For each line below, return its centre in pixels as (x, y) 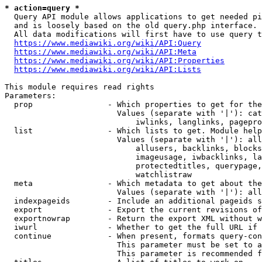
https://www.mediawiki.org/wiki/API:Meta (105, 52)
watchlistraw (98, 175)
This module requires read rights (80, 87)
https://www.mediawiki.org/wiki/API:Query (108, 43)
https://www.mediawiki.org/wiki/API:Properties (119, 61)
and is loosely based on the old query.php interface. (131, 25)
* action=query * (42, 8)
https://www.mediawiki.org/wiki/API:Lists (108, 69)
